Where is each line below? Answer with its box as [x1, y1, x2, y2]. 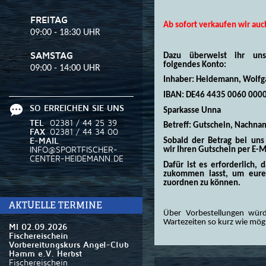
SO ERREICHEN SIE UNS [30, 104, 124, 113]
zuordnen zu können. [163, 178, 240, 188]
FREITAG [30, 15, 68, 26]
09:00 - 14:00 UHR [30, 64, 100, 73]
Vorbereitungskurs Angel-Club [9, 240, 129, 249]
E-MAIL [30, 137, 59, 145]
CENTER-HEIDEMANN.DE [30, 154, 123, 163]
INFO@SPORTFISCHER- [30, 145, 118, 154]
